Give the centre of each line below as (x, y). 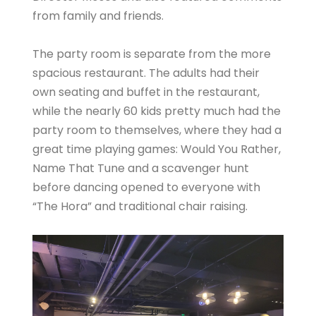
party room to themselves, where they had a (157, 130)
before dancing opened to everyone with (146, 187)
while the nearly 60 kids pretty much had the (157, 111)
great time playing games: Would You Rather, (157, 149)
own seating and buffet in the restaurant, (146, 92)
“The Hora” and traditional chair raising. (140, 206)
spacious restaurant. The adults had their (146, 73)
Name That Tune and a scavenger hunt (141, 168)
